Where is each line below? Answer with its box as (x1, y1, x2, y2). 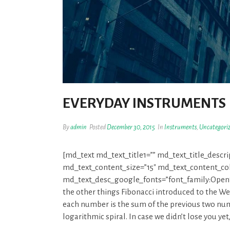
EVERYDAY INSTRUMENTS (63, 95, 226, 111)
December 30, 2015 (107, 124, 155, 131)
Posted (88, 124, 107, 131)
